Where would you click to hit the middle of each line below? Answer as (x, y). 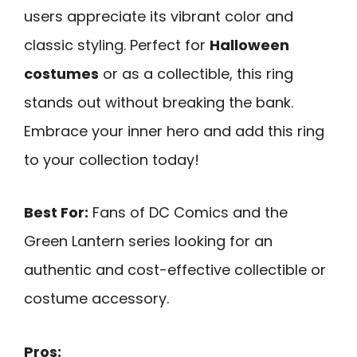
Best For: (56, 213)
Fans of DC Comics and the (188, 213)
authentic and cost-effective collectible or (175, 270)
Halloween (249, 45)
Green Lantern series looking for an (148, 241)
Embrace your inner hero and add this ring (174, 131)
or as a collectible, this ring (196, 73)
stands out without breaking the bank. (159, 102)
